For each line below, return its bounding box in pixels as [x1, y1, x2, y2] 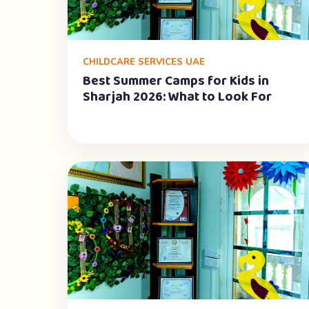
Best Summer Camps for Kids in [83, 71, 269, 92]
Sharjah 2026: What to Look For [83, 87, 272, 108]
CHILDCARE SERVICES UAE [83, 56, 205, 68]
